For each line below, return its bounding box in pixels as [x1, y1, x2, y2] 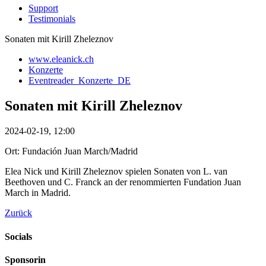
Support [28, 3, 58, 14]
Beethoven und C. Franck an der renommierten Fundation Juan [5, 177, 241, 188]
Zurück [5, 208, 32, 218]
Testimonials [28, 14, 75, 24]
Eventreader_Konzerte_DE [28, 75, 131, 86]
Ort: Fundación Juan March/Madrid [5, 146, 138, 157]
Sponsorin [5, 254, 46, 265]
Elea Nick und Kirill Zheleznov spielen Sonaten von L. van [5, 166, 227, 177]
